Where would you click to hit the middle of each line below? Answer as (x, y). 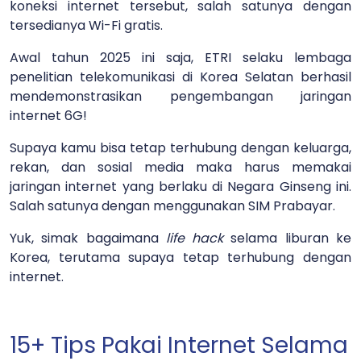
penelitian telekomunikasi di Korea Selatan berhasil (180, 77)
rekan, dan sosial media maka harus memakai (180, 168)
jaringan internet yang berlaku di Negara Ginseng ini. (180, 187)
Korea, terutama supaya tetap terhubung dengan (180, 258)
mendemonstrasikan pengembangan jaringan (180, 97)
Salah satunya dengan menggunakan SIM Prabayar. (174, 206)
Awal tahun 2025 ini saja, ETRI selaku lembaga (180, 58)
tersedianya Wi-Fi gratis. (88, 26)
